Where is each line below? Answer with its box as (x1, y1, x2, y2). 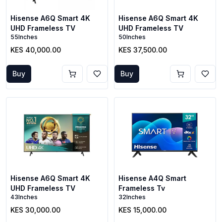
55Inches (10, 33, 38, 41)
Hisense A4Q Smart (118, 174, 186, 182)
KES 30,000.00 (10, 206, 60, 214)
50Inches (118, 33, 146, 41)
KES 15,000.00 (118, 206, 166, 214)
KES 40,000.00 (10, 46, 61, 54)
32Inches (118, 193, 146, 201)
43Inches (10, 193, 38, 201)
